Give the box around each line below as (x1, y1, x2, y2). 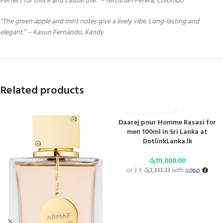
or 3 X (126, 165, 144, 176)
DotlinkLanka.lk (142, 135, 192, 147)
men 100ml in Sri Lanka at (127, 126, 208, 138)
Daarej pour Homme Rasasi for (118, 116, 216, 128)
